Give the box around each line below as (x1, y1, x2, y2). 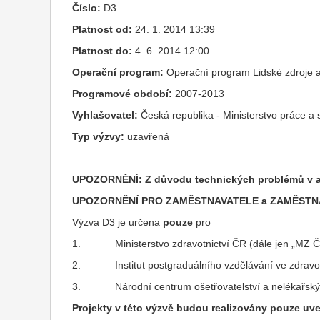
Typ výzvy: (71, 131, 124, 142)
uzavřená (124, 131, 169, 142)
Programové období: (71, 88, 172, 99)
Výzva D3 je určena (71, 216, 163, 228)
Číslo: (71, 2, 101, 14)
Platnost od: (71, 24, 132, 35)
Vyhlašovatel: (71, 109, 138, 121)
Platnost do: (71, 45, 132, 56)
